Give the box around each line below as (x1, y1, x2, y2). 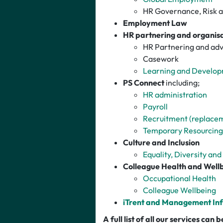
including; (166, 77, 200, 88)
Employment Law (123, 17, 187, 28)
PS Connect (123, 77, 166, 88)
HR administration (143, 89, 207, 100)
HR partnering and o (123, 29, 197, 40)
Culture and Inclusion (123, 137, 200, 147)
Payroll (143, 101, 168, 111)
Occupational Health (143, 173, 216, 183)
